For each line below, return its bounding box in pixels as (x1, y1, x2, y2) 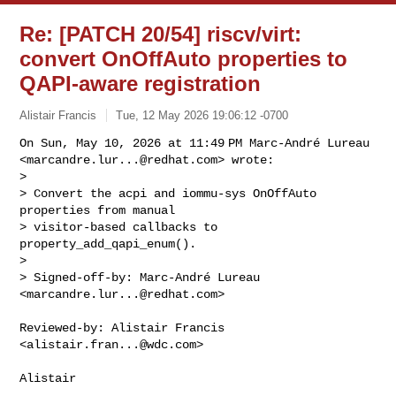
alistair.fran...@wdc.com (27, 337, 197, 352)
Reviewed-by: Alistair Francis (19, 320, 225, 335)
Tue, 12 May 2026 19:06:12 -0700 (116, 108, 289, 122)
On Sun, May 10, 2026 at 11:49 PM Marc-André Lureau (19, 135, 370, 150)
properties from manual (19, 202, 176, 217)
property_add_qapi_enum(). (19, 236, 197, 251)
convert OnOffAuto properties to (19, 47, 348, 71)
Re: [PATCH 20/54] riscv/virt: (19, 22, 302, 46)
